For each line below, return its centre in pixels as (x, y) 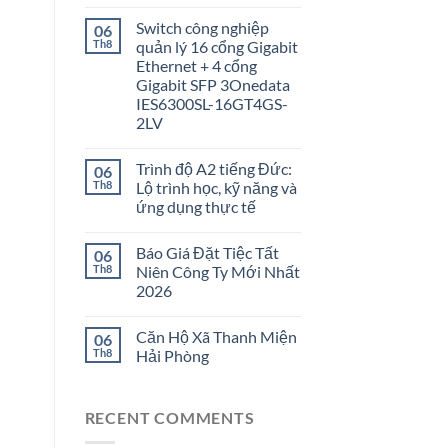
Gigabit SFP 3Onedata (212, 85)
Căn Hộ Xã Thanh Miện (216, 337)
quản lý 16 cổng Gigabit (216, 47)
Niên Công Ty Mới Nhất (217, 272)
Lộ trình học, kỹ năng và (216, 188)
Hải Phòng (172, 356)
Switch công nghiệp (202, 28)
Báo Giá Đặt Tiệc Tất (207, 253)
